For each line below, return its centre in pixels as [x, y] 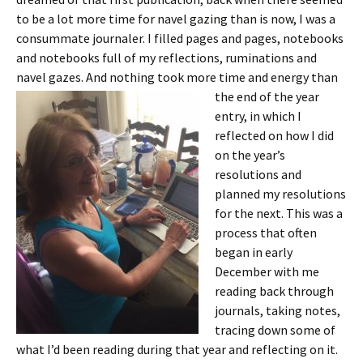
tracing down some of [275, 330]
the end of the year [267, 96]
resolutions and [258, 174]
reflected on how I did [274, 135]
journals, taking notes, [278, 310]
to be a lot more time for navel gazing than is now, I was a [176, 19]
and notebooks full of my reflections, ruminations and [167, 58]
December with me [267, 271]
